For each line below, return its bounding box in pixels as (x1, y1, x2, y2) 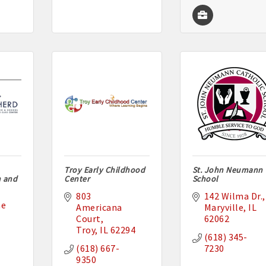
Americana (76, 201, 122, 214)
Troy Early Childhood (64, 164, 145, 176)
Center (64, 173, 90, 185)
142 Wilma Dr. (204, 190, 263, 202)
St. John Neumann (192, 164, 263, 176)
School (192, 173, 218, 185)
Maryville (204, 201, 244, 214)
